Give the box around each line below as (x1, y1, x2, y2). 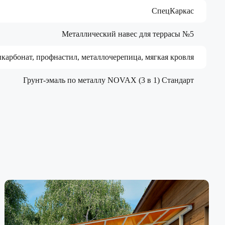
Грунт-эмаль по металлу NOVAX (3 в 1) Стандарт (23, 75, 194, 84)
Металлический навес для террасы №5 (62, 29, 194, 38)
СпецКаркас (152, 6, 194, 15)
